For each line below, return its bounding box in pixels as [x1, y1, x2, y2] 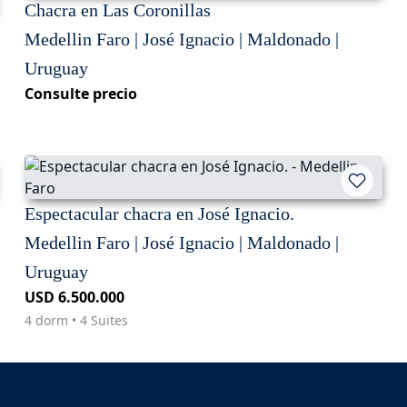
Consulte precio [24, 84, 137, 104]
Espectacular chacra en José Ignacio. [24, 203, 294, 224]
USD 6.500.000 [24, 287, 124, 308]
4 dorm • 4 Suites [24, 312, 128, 330]
